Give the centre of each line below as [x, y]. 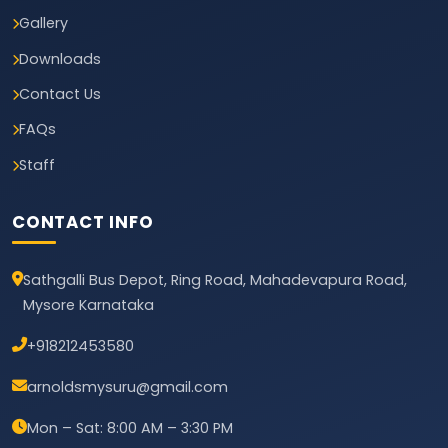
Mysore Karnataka [88, 305]
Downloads [60, 58]
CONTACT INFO [83, 222]
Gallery [43, 23]
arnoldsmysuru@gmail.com [127, 387]
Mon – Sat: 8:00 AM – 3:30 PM [130, 428]
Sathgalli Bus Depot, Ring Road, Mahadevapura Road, [215, 280]
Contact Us [60, 94]
